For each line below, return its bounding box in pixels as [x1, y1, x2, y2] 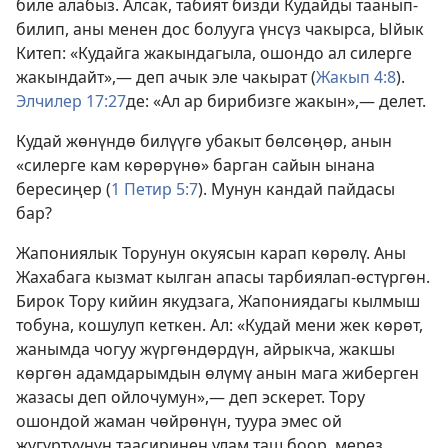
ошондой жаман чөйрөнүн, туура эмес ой [16, 410, 342, 433]
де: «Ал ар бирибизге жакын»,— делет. [126, 90, 426, 113]
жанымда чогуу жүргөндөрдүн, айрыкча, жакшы [16, 338, 395, 361]
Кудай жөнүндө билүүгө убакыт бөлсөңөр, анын [16, 130, 392, 153]
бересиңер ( [16, 178, 111, 201]
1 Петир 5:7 [111, 178, 198, 201]
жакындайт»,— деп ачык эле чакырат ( [16, 66, 316, 89]
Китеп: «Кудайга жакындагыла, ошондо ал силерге [16, 42, 412, 65]
